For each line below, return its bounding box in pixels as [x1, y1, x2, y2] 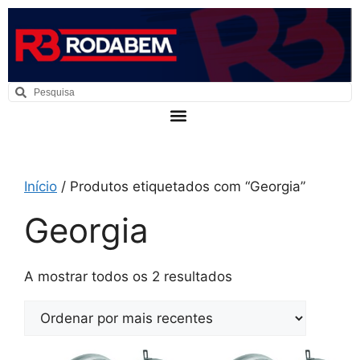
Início [24, 178, 57, 194]
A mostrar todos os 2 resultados [24, 268, 232, 284]
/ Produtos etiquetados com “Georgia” [57, 178, 305, 194]
